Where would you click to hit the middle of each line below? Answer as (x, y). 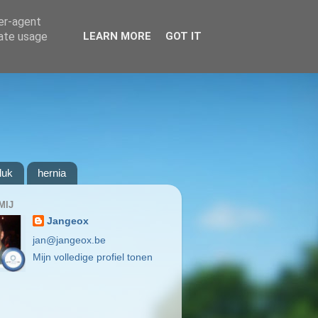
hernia (51, 173)
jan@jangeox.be (70, 240)
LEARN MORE (117, 36)
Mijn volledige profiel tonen (93, 258)
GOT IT (183, 36)
